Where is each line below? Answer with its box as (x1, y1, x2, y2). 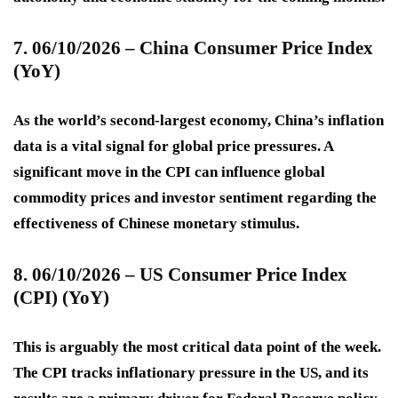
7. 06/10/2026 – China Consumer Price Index (13, 37, 373, 60)
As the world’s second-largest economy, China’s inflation (13, 112, 384, 130)
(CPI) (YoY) (13, 287, 109, 309)
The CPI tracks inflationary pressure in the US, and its (13, 364, 369, 382)
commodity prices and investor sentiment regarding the (13, 189, 377, 207)
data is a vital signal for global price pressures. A (13, 138, 333, 155)
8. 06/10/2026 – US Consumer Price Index (13, 264, 347, 286)
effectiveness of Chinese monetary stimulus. (13, 215, 299, 233)
